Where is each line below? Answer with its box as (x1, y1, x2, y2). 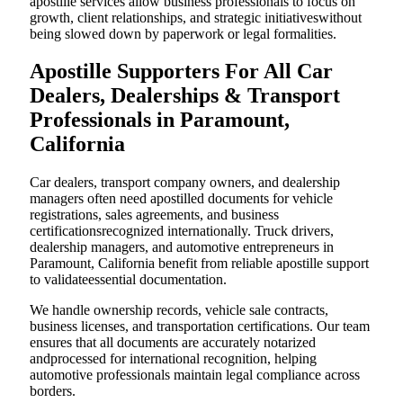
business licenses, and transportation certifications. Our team (30, 318, 370, 335)
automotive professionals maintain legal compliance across (30, 367, 360, 383)
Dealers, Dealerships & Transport (30, 84, 340, 108)
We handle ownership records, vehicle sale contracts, (30, 302, 328, 318)
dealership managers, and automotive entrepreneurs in (30, 239, 334, 255)
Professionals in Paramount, (30, 108, 290, 132)
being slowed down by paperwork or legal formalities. (30, 25, 336, 41)
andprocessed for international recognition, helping (30, 351, 317, 367)
